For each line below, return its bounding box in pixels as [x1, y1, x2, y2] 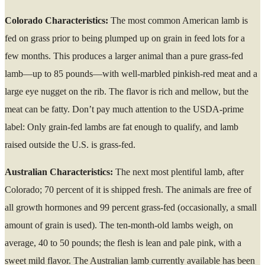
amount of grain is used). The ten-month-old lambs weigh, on [5, 220, 233, 230]
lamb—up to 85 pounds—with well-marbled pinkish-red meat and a [5, 69, 257, 79]
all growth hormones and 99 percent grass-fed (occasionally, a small [5, 202, 257, 212]
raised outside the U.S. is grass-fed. [5, 140, 135, 150]
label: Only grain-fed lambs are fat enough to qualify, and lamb [5, 122, 238, 132]
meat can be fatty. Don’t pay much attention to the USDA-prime [5, 104, 244, 114]
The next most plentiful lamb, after [113, 167, 244, 177]
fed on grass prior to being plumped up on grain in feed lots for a [5, 33, 245, 43]
